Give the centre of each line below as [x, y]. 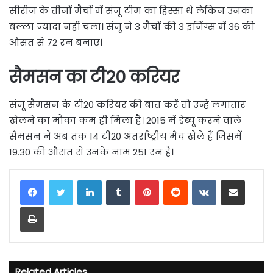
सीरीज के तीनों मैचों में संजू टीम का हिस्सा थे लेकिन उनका [131, 11]
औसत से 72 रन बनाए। [57, 43]
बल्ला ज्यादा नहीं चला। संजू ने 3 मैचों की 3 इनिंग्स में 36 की [132, 27]
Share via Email [255, 179]
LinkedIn [117, 179]
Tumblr [144, 179]
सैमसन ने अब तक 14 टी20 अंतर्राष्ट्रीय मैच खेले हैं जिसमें [126, 136]
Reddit [200, 179]
